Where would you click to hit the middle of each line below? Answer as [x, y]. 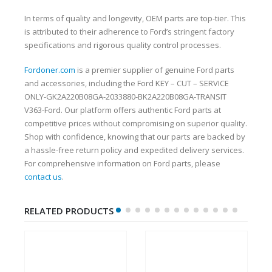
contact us [43, 176]
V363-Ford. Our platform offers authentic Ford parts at [123, 110]
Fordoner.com [50, 70]
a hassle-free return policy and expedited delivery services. [134, 150]
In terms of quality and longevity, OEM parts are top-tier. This [135, 18]
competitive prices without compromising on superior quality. [136, 123]
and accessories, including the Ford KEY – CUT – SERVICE [127, 83]
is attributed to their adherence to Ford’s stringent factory [129, 32]
